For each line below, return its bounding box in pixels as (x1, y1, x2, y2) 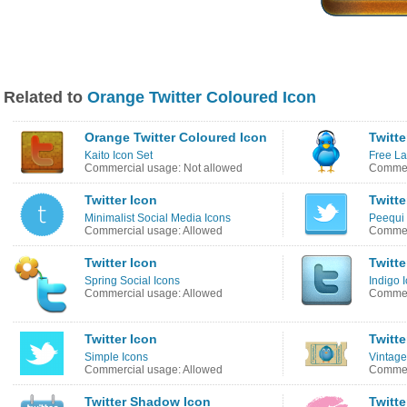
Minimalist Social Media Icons (84, 212, 231, 224)
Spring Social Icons (84, 274, 180, 287)
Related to (4, 88, 87, 106)
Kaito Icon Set (84, 149, 153, 162)
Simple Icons (84, 351, 148, 363)
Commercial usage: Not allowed (84, 162, 243, 174)
